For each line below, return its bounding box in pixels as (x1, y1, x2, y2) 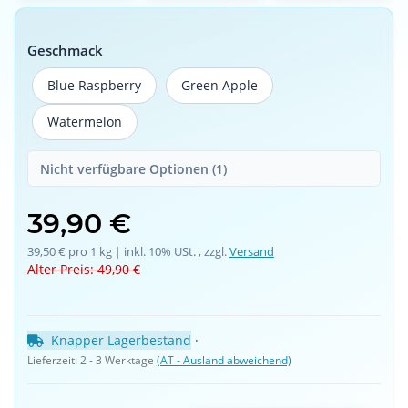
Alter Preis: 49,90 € (26, 260, 140, 279)
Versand (229, 243, 274, 260)
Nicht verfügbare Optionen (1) (40, 159, 228, 178)
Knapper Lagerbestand (50, 331, 191, 350)
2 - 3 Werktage (79, 352, 157, 369)
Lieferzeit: (26, 352, 80, 369)
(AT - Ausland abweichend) (156, 352, 291, 369)
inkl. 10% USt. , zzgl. (123, 243, 229, 260)
